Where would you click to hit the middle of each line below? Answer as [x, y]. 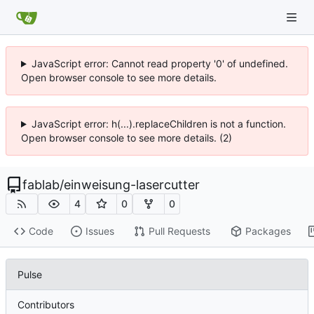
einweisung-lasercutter [132, 185]
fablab [41, 185]
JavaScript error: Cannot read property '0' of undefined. [159, 63]
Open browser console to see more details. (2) [127, 138]
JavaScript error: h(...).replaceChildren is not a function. [158, 124]
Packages [268, 231]
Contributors [46, 304]
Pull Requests [179, 231]
